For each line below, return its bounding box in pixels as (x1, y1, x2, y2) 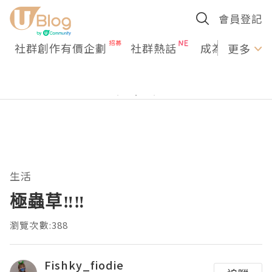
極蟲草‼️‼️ (10, 189, 85, 212)
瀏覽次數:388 (10, 219, 69, 231)
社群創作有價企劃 (15, 40, 107, 56)
